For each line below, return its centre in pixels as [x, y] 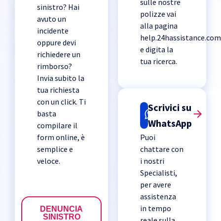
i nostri [152, 161]
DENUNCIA [62, 209]
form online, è [61, 137]
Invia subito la [61, 78]
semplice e [55, 149]
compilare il [57, 126]
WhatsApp [170, 123]
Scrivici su [170, 108]
